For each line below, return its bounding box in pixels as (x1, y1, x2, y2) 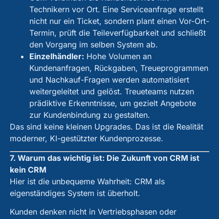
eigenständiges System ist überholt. (10, 188, 140, 198)
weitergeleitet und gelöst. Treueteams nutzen (29, 86, 194, 96)
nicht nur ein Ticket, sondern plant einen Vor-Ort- (29, 16, 209, 26)
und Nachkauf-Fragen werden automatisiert (29, 74, 189, 85)
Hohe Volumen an (84, 51, 152, 61)
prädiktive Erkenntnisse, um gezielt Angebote (29, 98, 196, 108)
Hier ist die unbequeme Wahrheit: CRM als (10, 176, 165, 187)
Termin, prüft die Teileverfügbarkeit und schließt (29, 27, 206, 38)
